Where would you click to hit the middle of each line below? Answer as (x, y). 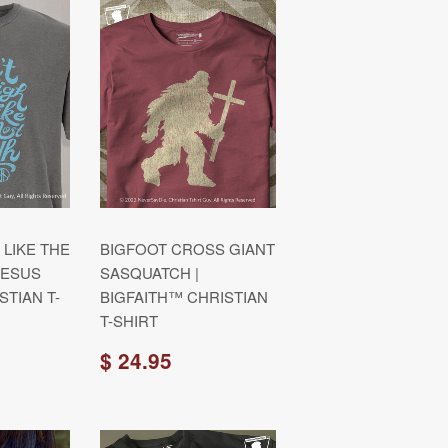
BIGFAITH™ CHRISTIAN (184, 296)
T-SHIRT (129, 320)
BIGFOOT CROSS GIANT (187, 248)
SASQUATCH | (149, 272)
